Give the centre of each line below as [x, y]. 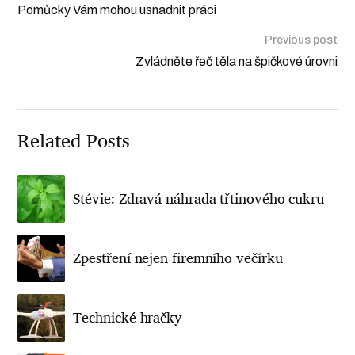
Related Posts [74, 141]
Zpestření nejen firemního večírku [178, 258]
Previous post [301, 40]
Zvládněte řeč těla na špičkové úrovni [236, 62]
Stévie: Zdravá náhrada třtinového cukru [198, 199]
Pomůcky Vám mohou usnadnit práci [117, 10]
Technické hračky [128, 318]
